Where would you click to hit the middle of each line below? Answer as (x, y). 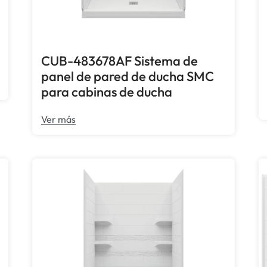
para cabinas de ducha (107, 92)
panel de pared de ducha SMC (128, 77)
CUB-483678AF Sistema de (120, 61)
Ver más (59, 119)
